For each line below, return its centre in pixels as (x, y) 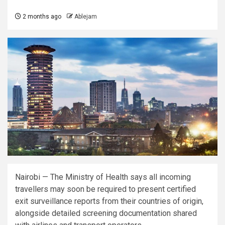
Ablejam (86, 17)
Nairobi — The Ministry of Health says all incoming (103, 177)
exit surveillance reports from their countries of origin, (109, 201)
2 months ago (41, 17)
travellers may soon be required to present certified (105, 189)
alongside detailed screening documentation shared (106, 213)
